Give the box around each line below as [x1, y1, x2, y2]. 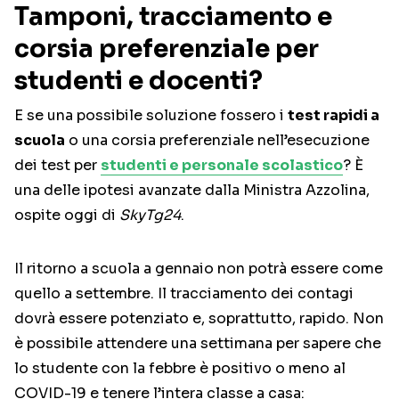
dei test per [14, 156, 101, 175]
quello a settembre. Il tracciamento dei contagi [14, 284, 354, 304]
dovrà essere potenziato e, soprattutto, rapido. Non [14, 309, 384, 329]
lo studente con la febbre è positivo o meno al [14, 359, 346, 379]
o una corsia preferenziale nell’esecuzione [65, 131, 370, 151]
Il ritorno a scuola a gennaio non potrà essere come [14, 259, 383, 279]
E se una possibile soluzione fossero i [14, 106, 288, 126]
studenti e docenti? [14, 65, 263, 97]
